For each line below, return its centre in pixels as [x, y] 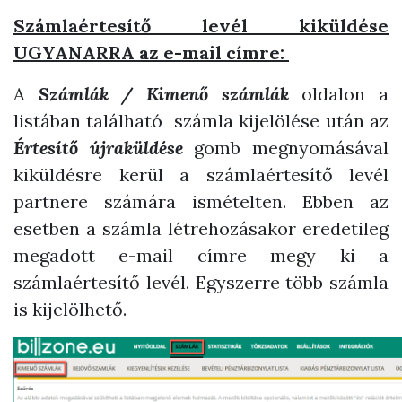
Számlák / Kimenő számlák [163, 94]
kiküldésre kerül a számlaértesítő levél [201, 175]
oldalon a [339, 94]
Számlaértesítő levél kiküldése [201, 26]
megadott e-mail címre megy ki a [201, 255]
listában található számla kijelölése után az [201, 121]
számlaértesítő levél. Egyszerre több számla [201, 282]
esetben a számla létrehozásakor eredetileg [201, 228]
